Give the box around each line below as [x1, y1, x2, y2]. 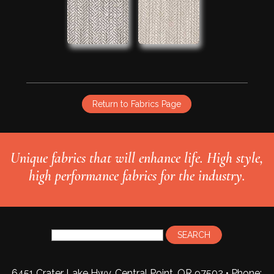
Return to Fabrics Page [92, 99, 182, 109]
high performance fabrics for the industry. [28, 167, 245, 185]
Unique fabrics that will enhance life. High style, [10, 149, 264, 168]
